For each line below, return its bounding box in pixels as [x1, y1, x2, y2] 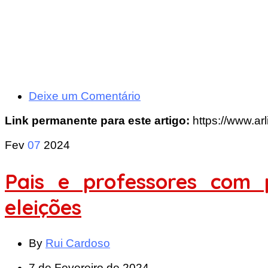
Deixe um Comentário [29, 89, 141, 102]
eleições [5, 194, 81, 220]
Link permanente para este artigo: [5, 114, 193, 127]
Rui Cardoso [45, 237, 110, 250]
